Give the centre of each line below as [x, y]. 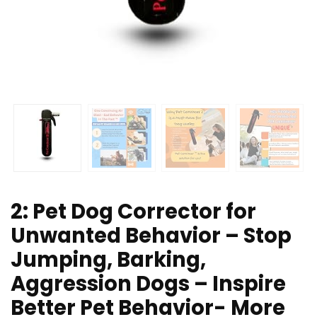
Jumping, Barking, [108, 260]
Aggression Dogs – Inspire [148, 284]
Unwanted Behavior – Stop [151, 236]
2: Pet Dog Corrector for [133, 212]
